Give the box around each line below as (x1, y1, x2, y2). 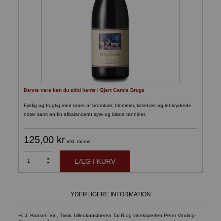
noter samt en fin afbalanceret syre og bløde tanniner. (24, 111, 147, 117)
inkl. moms (67, 138, 91, 144)
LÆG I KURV (74, 157, 116, 165)
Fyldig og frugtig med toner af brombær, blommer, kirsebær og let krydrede (24, 102, 192, 108)
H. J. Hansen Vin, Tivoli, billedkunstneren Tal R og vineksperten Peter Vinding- (18, 212, 197, 218)
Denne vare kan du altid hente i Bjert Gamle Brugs (24, 87, 145, 93)
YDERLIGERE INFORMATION (70, 190, 151, 198)
